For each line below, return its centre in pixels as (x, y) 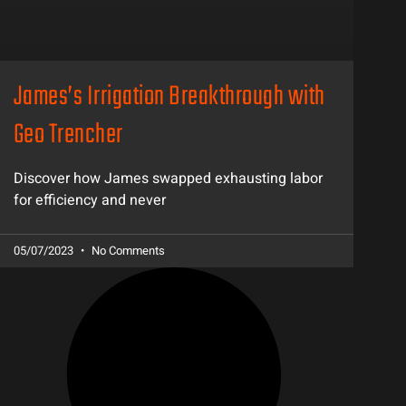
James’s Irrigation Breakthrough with (169, 97)
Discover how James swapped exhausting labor (168, 178)
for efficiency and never (89, 200)
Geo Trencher (68, 135)
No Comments (126, 250)
